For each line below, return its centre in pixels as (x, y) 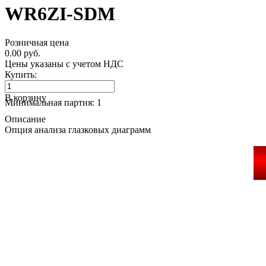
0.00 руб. (23, 53)
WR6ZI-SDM (60, 13)
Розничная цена (37, 43)
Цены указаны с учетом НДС (64, 64)
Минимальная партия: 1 (53, 103)
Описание (25, 119)
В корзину (26, 98)
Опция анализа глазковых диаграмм (78, 130)
